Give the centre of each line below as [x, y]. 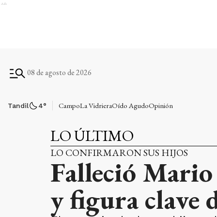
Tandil [18, 106]
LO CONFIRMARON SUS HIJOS [119, 153]
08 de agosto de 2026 [59, 72]
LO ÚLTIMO [92, 136]
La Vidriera [96, 105]
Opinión [161, 105]
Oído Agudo [130, 105]
